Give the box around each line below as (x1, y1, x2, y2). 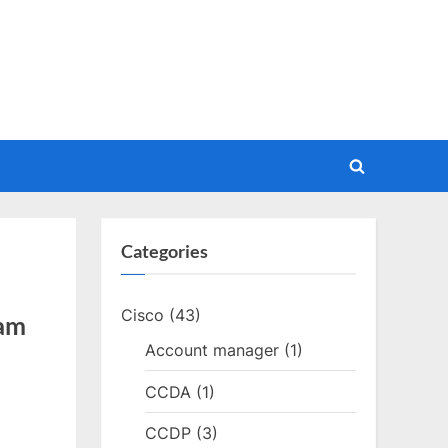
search (355, 196, 408, 217)
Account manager (145, 339, 280, 360)
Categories (121, 239, 208, 262)
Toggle (355, 168, 409, 189)
